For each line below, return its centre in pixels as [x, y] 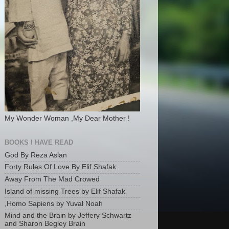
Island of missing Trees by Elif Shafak [65, 191]
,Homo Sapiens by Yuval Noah [53, 203]
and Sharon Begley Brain [45, 224]
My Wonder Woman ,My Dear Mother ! [67, 118]
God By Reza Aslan [36, 155]
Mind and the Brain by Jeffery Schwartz [68, 216]
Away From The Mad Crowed [52, 179]
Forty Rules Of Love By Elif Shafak [60, 167]
